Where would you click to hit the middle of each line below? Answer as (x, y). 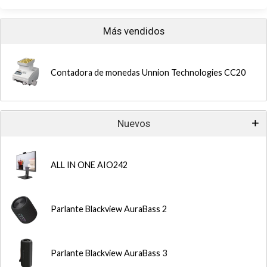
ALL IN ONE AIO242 (89, 165)
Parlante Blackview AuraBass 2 (109, 209)
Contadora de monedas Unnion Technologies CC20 (148, 72)
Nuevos (133, 124)
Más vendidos (133, 31)
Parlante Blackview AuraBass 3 (109, 253)
